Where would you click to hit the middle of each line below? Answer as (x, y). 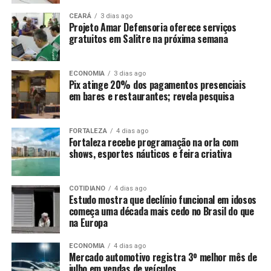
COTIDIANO (87, 189)
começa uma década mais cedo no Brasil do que (161, 211)
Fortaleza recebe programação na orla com (153, 142)
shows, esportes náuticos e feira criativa (150, 154)
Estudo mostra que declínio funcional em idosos (162, 200)
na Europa (88, 223)
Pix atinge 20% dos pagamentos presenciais (157, 85)
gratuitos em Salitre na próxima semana (148, 39)
